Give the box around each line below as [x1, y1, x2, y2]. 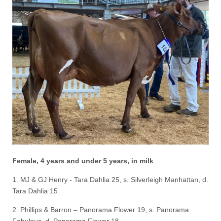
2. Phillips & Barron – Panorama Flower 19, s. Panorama [12, 205, 189, 214]
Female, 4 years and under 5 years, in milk [12, 156, 153, 165]
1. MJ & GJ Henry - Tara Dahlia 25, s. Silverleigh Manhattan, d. [12, 175, 208, 184]
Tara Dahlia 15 [12, 186, 58, 195]
